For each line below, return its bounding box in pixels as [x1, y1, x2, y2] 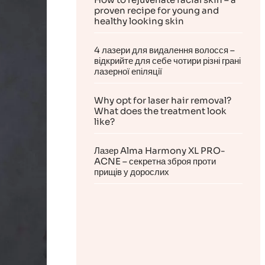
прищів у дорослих [94, 166, 170, 178]
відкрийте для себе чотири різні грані [94, 55, 241, 67]
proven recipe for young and [94, 5, 219, 17]
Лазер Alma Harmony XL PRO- [94, 145, 226, 157]
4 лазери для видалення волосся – [94, 44, 235, 56]
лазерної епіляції [94, 66, 163, 77]
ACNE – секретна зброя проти [94, 156, 216, 167]
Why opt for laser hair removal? [94, 95, 232, 106]
